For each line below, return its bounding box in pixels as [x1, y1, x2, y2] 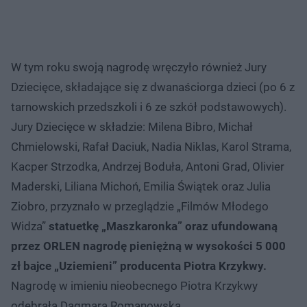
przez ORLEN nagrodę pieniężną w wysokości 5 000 [11, 238, 286, 253]
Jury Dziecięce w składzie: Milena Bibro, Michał [11, 119, 253, 134]
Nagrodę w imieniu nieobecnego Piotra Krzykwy [11, 278, 258, 293]
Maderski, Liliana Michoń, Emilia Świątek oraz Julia [11, 179, 271, 193]
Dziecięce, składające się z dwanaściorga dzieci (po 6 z [11, 79, 295, 94]
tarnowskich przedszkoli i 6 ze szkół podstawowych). [11, 99, 286, 114]
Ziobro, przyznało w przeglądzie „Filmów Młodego [11, 199, 269, 213]
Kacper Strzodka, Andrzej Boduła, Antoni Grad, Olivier [11, 159, 284, 173]
